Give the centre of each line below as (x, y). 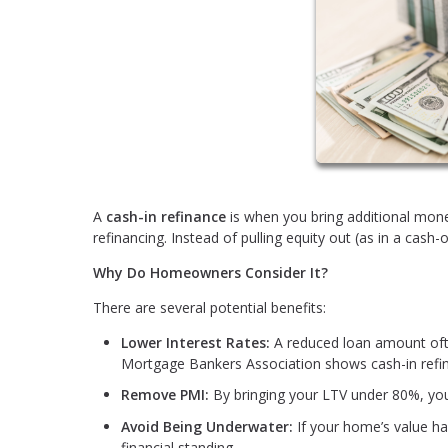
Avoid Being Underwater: (207, 426)
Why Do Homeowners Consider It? (210, 272)
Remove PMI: (165, 395)
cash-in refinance (166, 216)
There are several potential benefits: (209, 307)
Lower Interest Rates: (195, 342)
